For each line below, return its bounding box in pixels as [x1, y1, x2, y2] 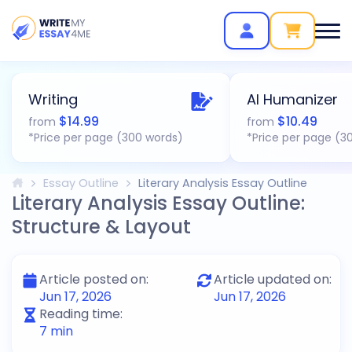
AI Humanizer [247, 90, 338, 109]
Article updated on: [214, 270, 332, 288]
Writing [28, 90, 78, 109]
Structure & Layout [12, 214, 191, 240]
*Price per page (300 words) [28, 130, 183, 145]
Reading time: [39, 305, 123, 323]
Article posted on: [39, 270, 148, 288]
